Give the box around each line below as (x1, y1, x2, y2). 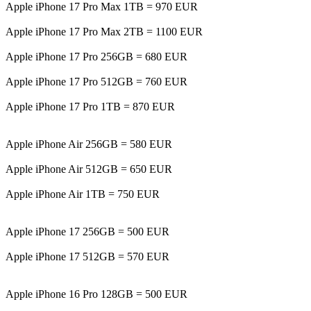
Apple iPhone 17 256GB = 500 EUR (6, 225, 169, 237)
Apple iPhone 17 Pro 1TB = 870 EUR (6, 100, 175, 112)
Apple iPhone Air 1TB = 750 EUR (6, 187, 160, 200)
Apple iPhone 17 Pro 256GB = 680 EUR (6, 50, 187, 62)
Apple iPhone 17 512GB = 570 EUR (6, 250, 169, 262)
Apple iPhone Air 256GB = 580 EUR (6, 137, 172, 150)
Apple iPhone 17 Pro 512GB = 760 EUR (6, 75, 187, 87)
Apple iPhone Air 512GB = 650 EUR (6, 162, 172, 175)
